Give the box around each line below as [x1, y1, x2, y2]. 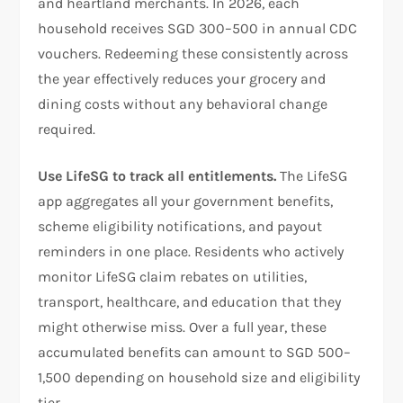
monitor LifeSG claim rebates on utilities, [38, 267, 308, 285]
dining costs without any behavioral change [38, 94, 328, 112]
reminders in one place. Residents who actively [38, 242, 345, 260]
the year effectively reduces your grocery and [38, 69, 327, 87]
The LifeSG [276, 166, 348, 184]
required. [38, 120, 96, 138]
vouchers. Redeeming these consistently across [38, 44, 349, 62]
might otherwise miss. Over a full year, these [38, 318, 327, 336]
